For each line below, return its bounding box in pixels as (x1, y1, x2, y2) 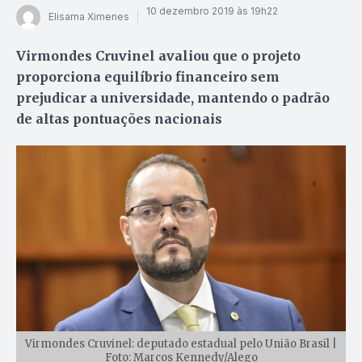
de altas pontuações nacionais (16, 110, 222, 127)
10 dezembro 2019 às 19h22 (146, 5, 278, 18)
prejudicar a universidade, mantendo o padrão (16, 89, 330, 106)
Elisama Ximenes (48, 11, 129, 23)
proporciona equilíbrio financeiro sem (16, 68, 280, 85)
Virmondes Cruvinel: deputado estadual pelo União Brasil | (25, 336, 337, 351)
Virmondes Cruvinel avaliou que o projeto (16, 47, 301, 64)
